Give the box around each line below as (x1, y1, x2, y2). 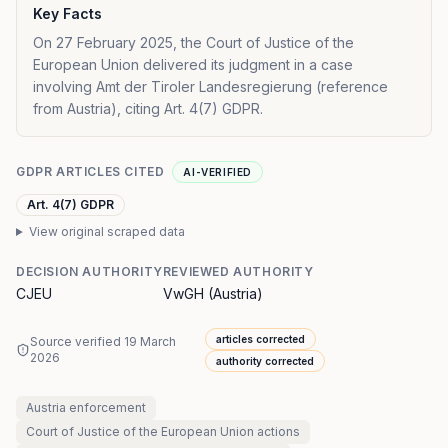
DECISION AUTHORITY (16, 264, 163, 279)
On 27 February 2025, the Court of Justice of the (33, 34, 354, 51)
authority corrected (216, 355, 315, 367)
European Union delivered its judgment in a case (33, 56, 353, 73)
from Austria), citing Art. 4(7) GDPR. (33, 100, 263, 117)
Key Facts (33, 5, 102, 22)
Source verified (29, 334, 124, 349)
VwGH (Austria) (162, 285, 263, 302)
